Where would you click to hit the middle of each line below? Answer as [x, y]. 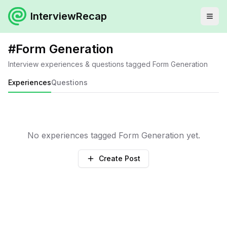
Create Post [120, 158]
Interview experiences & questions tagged [79, 64]
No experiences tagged [73, 135]
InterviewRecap [69, 16]
